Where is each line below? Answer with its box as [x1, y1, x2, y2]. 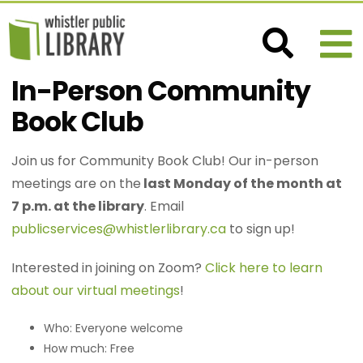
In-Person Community [11, 72, 311, 110]
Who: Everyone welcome [44, 320, 184, 336]
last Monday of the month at [141, 174, 343, 193]
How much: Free [44, 340, 135, 357]
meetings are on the [11, 174, 142, 193]
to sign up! [226, 220, 296, 238]
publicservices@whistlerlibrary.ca [11, 220, 227, 238]
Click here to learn [205, 258, 323, 277]
